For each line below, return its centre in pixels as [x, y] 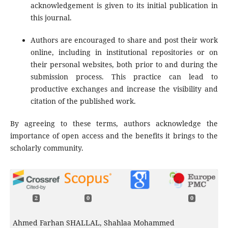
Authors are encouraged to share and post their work [124, 40]
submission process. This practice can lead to [124, 76]
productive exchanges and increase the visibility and [124, 89]
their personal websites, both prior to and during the [124, 64]
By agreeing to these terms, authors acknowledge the [114, 123]
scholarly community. [47, 148]
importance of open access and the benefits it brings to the [114, 135]
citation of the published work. [83, 101]
